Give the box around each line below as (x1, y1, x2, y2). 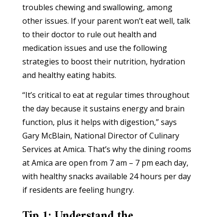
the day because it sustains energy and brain (22, 103, 185, 114)
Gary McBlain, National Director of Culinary (22, 130, 180, 141)
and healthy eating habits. (22, 69, 117, 80)
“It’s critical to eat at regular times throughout (22, 89, 190, 100)
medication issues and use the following (22, 42, 168, 53)
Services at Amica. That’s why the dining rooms (22, 143, 192, 155)
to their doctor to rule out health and (22, 29, 157, 40)
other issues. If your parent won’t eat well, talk (22, 15, 191, 26)
